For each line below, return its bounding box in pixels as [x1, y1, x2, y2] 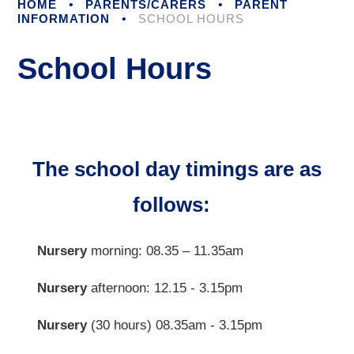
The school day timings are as [32, 158, 322, 181]
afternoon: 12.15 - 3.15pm [87, 281, 243, 296]
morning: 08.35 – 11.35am [87, 243, 244, 259]
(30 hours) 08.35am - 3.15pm [91, 318, 263, 333]
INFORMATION [17, 12, 111, 25]
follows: [133, 194, 221, 217]
